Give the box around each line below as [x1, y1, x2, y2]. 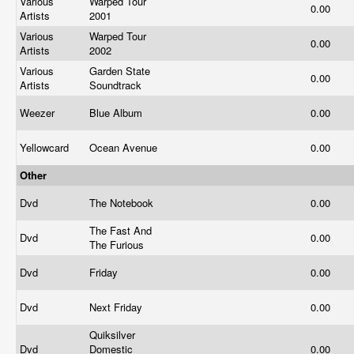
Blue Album [89, 105, 145, 120]
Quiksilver [89, 327, 135, 342]
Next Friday [89, 299, 145, 314]
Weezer [20, 105, 58, 120]
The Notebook [89, 195, 156, 210]
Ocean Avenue [89, 140, 160, 155]
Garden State [89, 63, 150, 78]
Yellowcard [20, 140, 72, 155]
